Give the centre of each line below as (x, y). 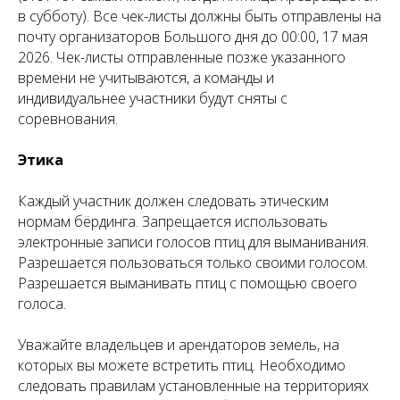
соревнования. (68, 118)
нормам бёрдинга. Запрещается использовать (173, 221)
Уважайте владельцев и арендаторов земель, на (179, 344)
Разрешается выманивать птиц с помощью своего (187, 283)
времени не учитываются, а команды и (146, 77)
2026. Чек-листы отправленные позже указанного (182, 57)
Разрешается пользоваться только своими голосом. (193, 262)
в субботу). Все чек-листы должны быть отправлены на (200, 16)
